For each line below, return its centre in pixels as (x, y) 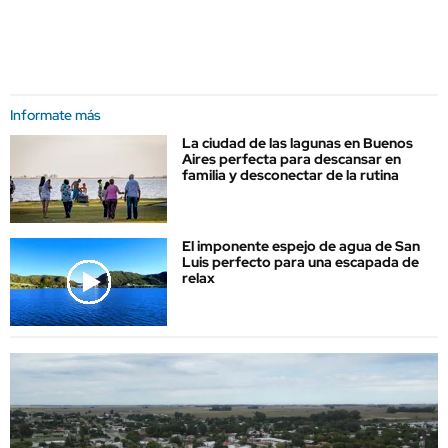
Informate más (55, 114)
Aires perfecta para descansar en (291, 158)
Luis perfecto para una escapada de (300, 262)
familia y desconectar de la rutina (290, 174)
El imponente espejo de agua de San (301, 246)
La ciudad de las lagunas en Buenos (297, 142)
